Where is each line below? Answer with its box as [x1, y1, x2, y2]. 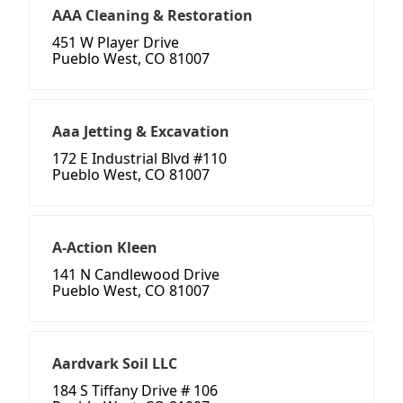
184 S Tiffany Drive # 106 [52, 381, 218, 401]
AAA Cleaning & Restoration [52, 5, 253, 26]
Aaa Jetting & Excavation [52, 121, 229, 142]
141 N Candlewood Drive [52, 264, 219, 285]
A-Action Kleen [52, 237, 157, 258]
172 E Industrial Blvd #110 [52, 148, 227, 169]
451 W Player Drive [52, 32, 179, 53]
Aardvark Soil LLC [52, 354, 177, 374]
